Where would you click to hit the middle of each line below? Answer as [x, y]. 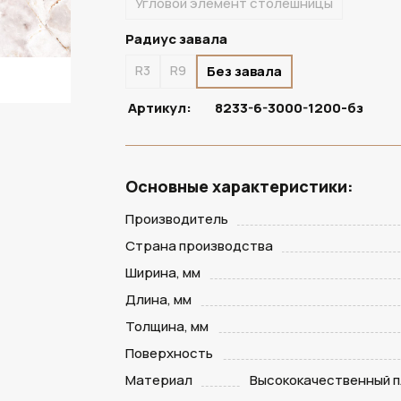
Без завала [245, 71]
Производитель [177, 219]
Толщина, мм [167, 326]
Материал [159, 380]
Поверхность [170, 353]
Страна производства [200, 246]
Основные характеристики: [240, 186]
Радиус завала [177, 39]
